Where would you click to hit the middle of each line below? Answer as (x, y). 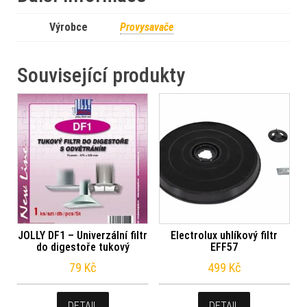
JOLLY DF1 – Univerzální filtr (83, 235)
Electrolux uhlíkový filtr (224, 235)
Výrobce (69, 27)
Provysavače (147, 27)
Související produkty (101, 75)
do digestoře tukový (83, 247)
